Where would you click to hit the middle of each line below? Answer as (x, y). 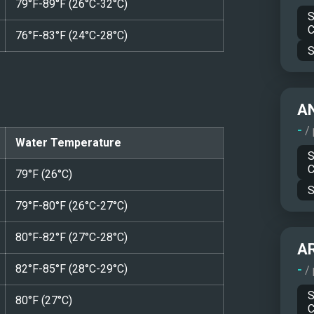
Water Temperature (68, 142)
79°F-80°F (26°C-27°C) (71, 205)
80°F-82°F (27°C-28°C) (71, 237)
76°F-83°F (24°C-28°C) (71, 35)
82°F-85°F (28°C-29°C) (71, 268)
